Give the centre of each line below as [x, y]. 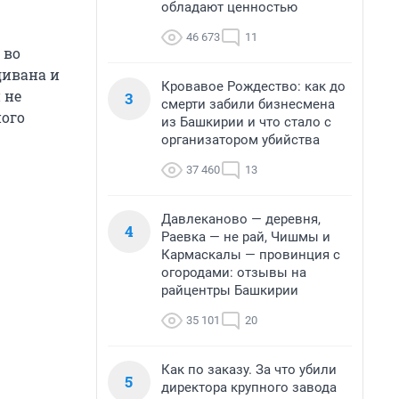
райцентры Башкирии [230, 290]
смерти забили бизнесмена [248, 104]
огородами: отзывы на [234, 273]
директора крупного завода [249, 387]
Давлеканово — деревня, [241, 219]
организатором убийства [240, 140]
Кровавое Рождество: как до [253, 86]
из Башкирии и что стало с [246, 122]
